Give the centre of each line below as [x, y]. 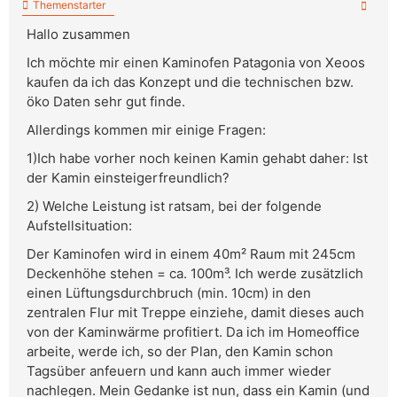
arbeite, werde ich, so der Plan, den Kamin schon [180, 352]
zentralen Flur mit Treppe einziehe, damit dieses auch [195, 313]
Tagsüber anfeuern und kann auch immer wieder [179, 371]
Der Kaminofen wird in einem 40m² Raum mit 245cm [191, 254]
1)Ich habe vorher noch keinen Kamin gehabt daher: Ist [197, 159]
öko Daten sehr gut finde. [106, 102]
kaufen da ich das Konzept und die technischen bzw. [190, 82]
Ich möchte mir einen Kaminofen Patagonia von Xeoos [196, 63]
